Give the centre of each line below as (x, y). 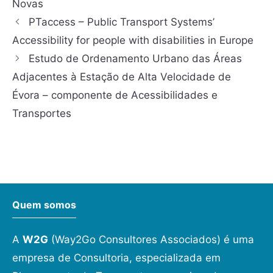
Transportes (42, 113)
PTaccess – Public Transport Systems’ (122, 22)
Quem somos (44, 204)
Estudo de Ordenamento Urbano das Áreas (136, 58)
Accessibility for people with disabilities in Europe (133, 40)
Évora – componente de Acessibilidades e (115, 95)
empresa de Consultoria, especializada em (116, 257)
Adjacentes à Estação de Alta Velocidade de (122, 76)
